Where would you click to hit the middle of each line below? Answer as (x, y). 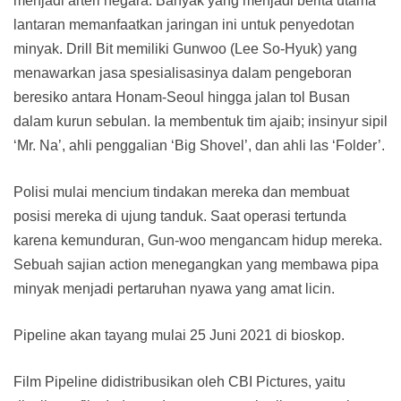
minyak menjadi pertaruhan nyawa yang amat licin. (174, 289)
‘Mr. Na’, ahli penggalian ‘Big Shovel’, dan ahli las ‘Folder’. (199, 146)
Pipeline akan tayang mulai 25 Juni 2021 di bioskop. (179, 336)
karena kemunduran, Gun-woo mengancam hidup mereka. (198, 241)
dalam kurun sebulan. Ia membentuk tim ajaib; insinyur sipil (200, 122)
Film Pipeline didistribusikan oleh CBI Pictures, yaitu (179, 382)
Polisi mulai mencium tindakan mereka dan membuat (181, 192)
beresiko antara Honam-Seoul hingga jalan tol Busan (182, 98)
